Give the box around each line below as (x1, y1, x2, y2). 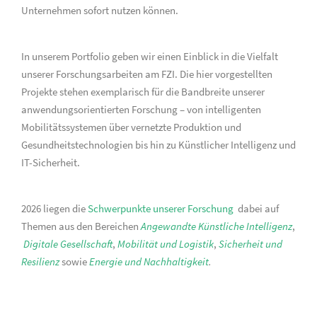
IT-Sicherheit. (21, 156, 80, 169)
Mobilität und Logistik (117, 237, 214, 250)
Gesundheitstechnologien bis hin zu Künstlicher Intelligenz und (21, 138, 296, 151)
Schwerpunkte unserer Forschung (88, 202, 238, 215)
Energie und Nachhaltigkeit (89, 255, 209, 268)
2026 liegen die (21, 202, 88, 215)
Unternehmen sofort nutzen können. (21, 4, 178, 17)
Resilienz (21, 255, 62, 268)
